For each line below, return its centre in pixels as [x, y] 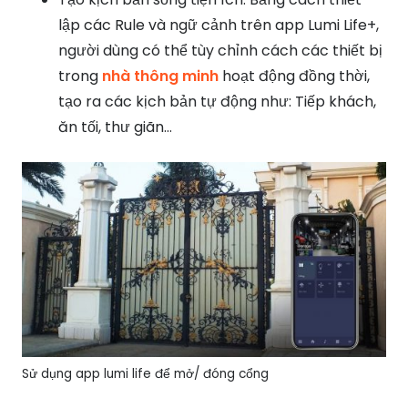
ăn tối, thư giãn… [115, 127]
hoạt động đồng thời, [296, 76]
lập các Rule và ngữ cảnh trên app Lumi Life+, [219, 25]
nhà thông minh [160, 76]
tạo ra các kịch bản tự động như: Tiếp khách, [217, 102]
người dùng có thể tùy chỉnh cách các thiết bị [220, 51]
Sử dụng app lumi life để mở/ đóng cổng [145, 374]
